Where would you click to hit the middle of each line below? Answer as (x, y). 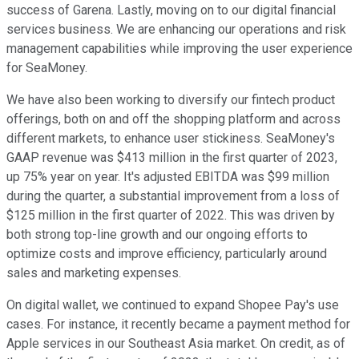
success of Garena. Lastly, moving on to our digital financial (171, 10)
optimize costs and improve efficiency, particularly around (167, 254)
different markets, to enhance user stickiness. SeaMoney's (171, 139)
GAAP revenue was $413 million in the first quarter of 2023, (172, 158)
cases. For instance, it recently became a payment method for (178, 325)
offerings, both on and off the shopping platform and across (173, 119)
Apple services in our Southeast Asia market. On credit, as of (176, 344)
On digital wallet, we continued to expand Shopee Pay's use (173, 305)
